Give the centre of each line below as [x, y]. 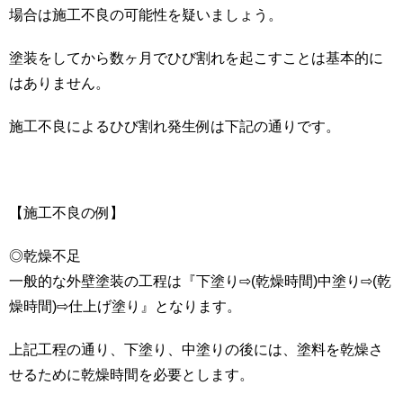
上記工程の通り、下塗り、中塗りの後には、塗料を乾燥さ [196, 349]
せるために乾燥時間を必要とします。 [131, 374]
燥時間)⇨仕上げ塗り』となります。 [125, 306]
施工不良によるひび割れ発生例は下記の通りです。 [175, 126]
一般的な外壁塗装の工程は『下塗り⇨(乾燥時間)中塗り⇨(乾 [200, 281]
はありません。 [59, 83]
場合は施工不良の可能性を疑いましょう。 [146, 14]
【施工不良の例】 [67, 212]
